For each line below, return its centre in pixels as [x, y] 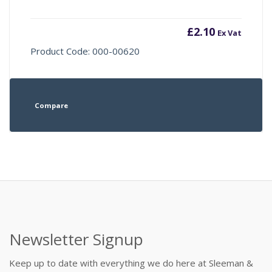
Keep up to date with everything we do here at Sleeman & [131, 263]
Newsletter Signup [76, 239]
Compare [51, 106]
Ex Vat [229, 32]
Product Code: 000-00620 [85, 51]
